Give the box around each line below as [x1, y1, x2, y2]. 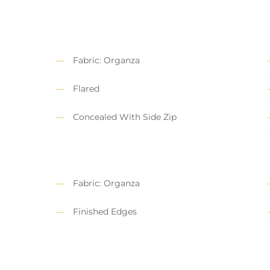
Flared [73, 83, 99, 95]
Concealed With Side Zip [73, 111, 177, 123]
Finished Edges [73, 206, 137, 218]
